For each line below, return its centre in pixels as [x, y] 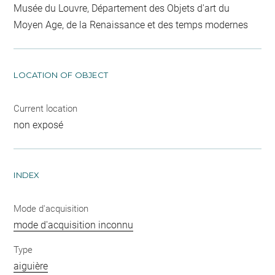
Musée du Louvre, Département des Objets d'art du [122, 8]
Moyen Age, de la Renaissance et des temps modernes [131, 25]
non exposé [39, 125]
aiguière [31, 266]
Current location [46, 109]
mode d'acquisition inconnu [74, 225]
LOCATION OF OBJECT [61, 75]
